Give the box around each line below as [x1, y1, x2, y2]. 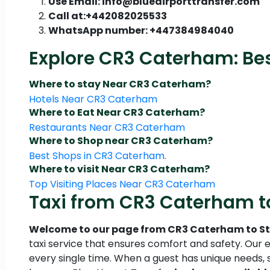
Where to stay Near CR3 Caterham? [29, 77, 211, 92]
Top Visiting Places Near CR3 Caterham [29, 177, 215, 192]
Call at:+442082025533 [48, 9, 167, 24]
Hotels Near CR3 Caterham [29, 92, 157, 107]
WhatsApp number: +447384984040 [48, 24, 234, 38]
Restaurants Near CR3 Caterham [29, 121, 185, 135]
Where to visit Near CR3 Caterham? [29, 162, 210, 177]
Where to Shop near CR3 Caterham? [29, 134, 213, 148]
